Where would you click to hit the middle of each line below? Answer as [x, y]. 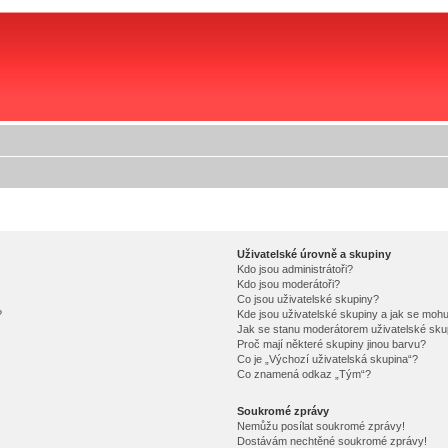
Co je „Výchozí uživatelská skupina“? [327, 359]
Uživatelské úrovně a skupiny [313, 254]
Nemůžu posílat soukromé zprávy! [320, 426]
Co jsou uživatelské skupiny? [307, 299]
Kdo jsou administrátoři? [294, 269]
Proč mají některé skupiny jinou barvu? [331, 344]
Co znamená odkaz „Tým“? [303, 374]
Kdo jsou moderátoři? [288, 284]
